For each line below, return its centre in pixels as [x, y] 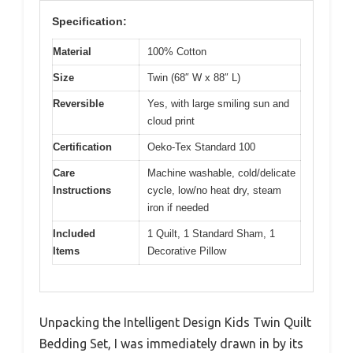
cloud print [171, 121]
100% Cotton [177, 51]
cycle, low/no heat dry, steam [214, 190]
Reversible [78, 103]
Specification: [89, 21]
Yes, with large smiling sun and [218, 103]
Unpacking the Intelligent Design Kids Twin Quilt [175, 323]
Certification [82, 147]
